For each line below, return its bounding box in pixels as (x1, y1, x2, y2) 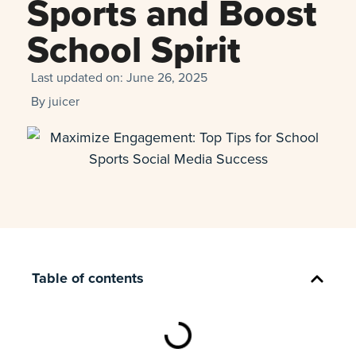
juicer (45, 92, 79, 110)
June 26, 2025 (126, 68, 207, 86)
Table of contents (32, 268, 144, 288)
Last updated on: (31, 68, 126, 86)
